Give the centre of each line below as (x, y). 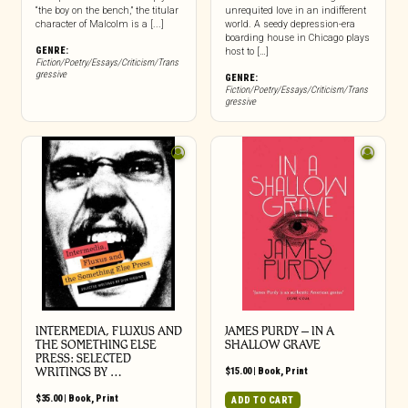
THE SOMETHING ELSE (96, 344)
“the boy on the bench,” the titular (107, 10)
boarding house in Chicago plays (297, 37)
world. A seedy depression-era (290, 24)
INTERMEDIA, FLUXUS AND (108, 331)
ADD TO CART (263, 400)
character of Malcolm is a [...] (99, 24)
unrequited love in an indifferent (295, 10)
